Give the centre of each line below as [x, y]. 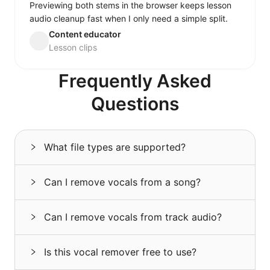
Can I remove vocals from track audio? [133, 217]
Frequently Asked [135, 81]
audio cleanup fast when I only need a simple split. [129, 19]
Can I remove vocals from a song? [122, 182]
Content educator [85, 34]
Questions [135, 104]
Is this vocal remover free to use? [120, 252]
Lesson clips [73, 48]
